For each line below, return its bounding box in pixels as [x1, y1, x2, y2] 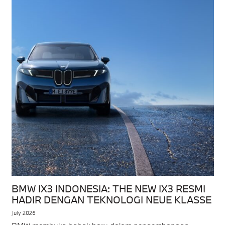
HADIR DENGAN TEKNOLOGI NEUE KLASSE [11, 193, 211, 206]
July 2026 [11, 209, 36, 217]
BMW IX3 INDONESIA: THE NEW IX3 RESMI [11, 182, 205, 195]
